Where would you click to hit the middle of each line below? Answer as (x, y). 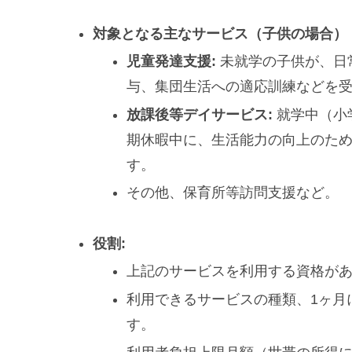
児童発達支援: (172, 62)
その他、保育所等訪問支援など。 (233, 193)
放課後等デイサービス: (200, 114)
